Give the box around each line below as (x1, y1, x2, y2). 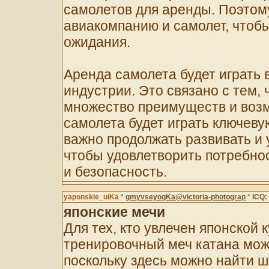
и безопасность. (64, 164, 167, 180)
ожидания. (64, 34, 130, 50)
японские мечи (64, 204, 165, 220)
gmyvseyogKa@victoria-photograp (125, 193, 246, 201)
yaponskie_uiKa (64, 193, 119, 201)
